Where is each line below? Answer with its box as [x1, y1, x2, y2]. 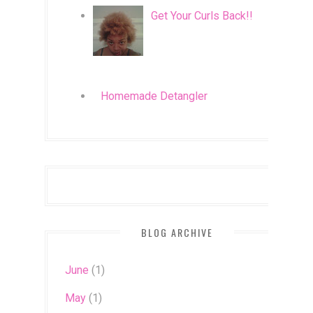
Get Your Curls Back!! [151, 8, 254, 22]
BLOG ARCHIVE [140, 224, 213, 240]
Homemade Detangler [101, 89, 208, 103]
